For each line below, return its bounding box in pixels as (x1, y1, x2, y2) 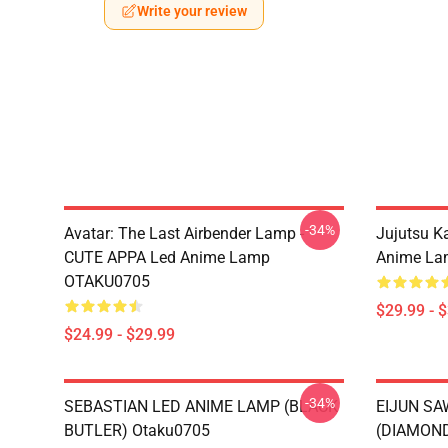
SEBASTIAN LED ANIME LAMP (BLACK (64, 397, 338, 416)
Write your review (137, 3, 247, 19)
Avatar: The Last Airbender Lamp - (64, 224, 304, 243)
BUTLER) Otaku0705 (64, 421, 210, 440)
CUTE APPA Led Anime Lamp (64, 248, 270, 267)
